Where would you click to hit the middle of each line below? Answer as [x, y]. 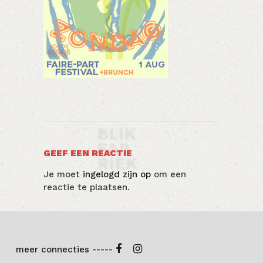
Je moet [63, 174]
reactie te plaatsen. [87, 187]
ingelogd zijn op [117, 174]
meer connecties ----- [65, 249]
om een [168, 174]
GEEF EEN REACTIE [88, 153]
